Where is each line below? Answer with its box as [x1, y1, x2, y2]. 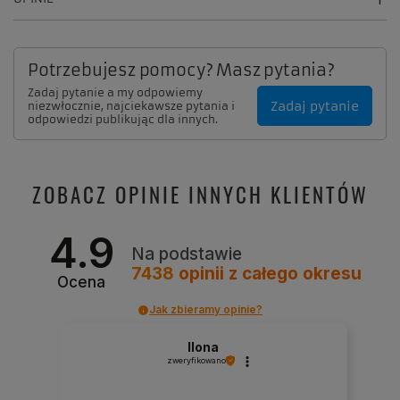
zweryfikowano [166, 355, 226, 366]
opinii [173, 262, 229, 284]
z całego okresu [228, 262, 362, 284]
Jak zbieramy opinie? [149, 303, 262, 316]
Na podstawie [130, 243, 242, 264]
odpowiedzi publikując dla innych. [28, 112, 218, 126]
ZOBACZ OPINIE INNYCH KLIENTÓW [31, 179, 369, 210]
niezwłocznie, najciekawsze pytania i [28, 99, 235, 112]
